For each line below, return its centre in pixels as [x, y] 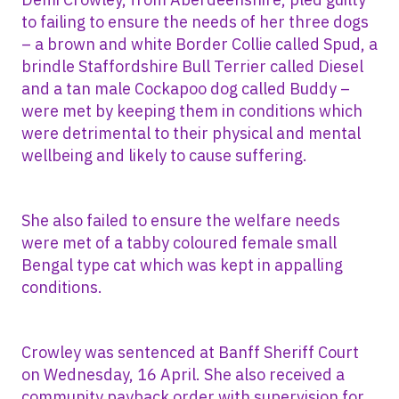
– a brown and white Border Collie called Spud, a [199, 44]
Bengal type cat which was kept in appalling [182, 265]
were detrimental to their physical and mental [191, 133]
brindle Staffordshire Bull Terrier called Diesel [192, 66]
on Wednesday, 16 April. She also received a [183, 374]
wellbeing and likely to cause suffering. [166, 155]
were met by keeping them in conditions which [192, 110]
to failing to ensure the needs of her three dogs [195, 21]
